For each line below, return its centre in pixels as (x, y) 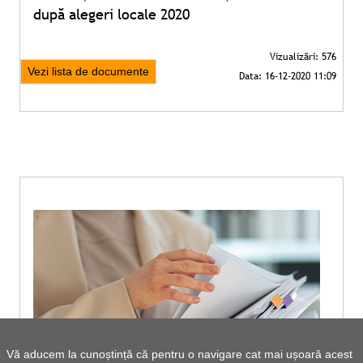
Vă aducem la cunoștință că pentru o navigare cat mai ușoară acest (179, 354)
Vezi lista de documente (88, 71)
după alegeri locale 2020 (111, 14)
